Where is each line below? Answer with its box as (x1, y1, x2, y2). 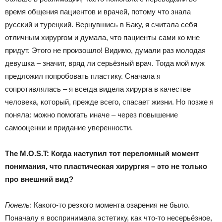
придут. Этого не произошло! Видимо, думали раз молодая (5, 46, 206, 55)
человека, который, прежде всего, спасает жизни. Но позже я (5, 97, 214, 106)
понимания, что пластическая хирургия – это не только (5, 162, 207, 170)
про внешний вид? (5, 174, 73, 183)
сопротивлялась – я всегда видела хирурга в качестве (5, 84, 191, 93)
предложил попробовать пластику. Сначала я (5, 71, 161, 80)
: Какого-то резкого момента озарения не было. (30, 200, 190, 209)
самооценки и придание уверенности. (5, 123, 133, 132)
